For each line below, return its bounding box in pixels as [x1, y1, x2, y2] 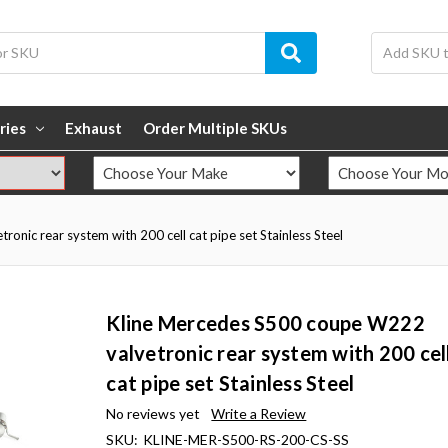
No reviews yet [106, 405, 201, 423]
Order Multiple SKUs [143, 118, 287, 137]
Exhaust [65, 118, 122, 137]
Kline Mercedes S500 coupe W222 [106, 311, 425, 336]
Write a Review [211, 405, 307, 423]
